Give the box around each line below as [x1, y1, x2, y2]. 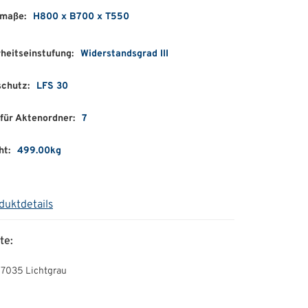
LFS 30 [36, 80, 68, 92]
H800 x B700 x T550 [33, 10, 129, 23]
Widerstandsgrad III [80, 47, 168, 60]
